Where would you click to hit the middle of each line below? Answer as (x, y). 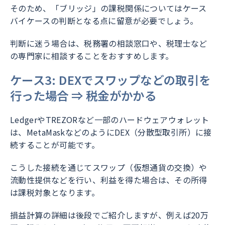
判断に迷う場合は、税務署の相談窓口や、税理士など (109, 43)
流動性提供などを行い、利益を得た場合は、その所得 (109, 180)
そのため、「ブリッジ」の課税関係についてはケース (108, 8)
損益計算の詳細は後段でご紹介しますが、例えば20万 (109, 215)
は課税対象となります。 (55, 193)
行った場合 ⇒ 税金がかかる (83, 96)
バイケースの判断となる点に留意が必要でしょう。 (104, 21)
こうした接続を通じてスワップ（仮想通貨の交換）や (109, 167)
